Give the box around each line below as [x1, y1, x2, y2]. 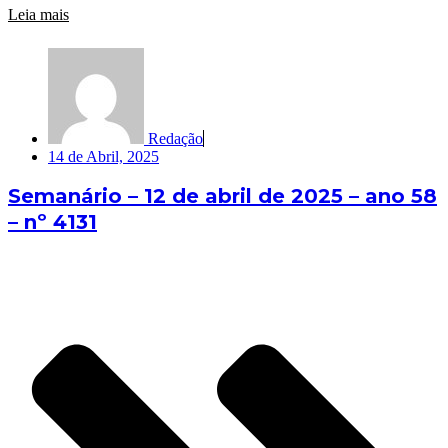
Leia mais [8, 6, 69, 24]
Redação [148, 130, 203, 148]
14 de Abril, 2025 [48, 148, 159, 166]
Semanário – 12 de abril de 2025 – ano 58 [8, 183, 437, 208]
